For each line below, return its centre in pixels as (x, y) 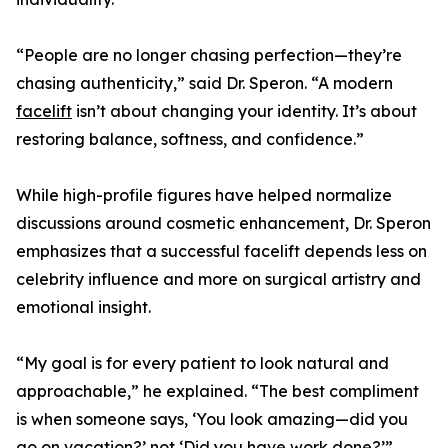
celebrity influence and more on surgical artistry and (218, 279)
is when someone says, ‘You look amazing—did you (212, 419)
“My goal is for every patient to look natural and (202, 363)
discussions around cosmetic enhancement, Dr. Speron (223, 223)
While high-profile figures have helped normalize (204, 195)
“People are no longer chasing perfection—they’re (209, 55)
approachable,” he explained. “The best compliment (217, 391)
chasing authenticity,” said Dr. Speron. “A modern (204, 83)
